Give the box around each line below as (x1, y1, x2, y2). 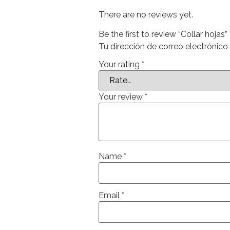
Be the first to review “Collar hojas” (99, 29, 227, 40)
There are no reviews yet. (99, 9, 193, 20)
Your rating (99, 59, 142, 69)
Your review (99, 91, 145, 102)
